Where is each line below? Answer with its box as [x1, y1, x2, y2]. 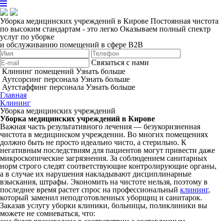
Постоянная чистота [150, 16, 219, 25]
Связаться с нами [91, 58, 149, 67]
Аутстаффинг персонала [2, 82, 84, 91]
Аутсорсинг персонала [2, 74, 78, 83]
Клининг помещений [2, 67, 74, 75]
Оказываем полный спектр [120, 24, 211, 33]
